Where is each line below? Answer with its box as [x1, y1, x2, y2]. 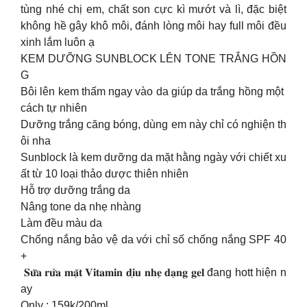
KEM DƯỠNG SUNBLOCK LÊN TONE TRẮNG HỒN [21, 53, 286, 65]
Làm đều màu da [21, 217, 102, 230]
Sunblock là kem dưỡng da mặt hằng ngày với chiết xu [21, 151, 286, 164]
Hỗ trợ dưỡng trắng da [21, 184, 130, 197]
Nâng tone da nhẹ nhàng [21, 201, 141, 213]
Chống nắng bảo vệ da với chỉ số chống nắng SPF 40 [21, 234, 286, 246]
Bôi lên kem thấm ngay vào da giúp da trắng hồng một [21, 86, 286, 98]
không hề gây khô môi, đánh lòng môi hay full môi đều [21, 20, 286, 32]
